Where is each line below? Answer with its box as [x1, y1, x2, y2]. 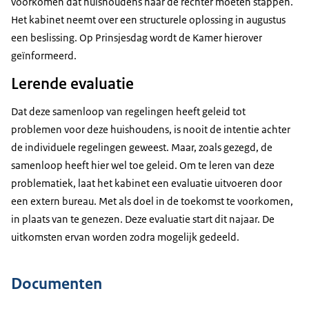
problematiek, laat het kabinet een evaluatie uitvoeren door [11, 177, 282, 190]
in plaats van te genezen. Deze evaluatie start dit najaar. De [11, 212, 275, 226]
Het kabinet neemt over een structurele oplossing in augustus [11, 13, 286, 27]
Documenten [11, 272, 102, 294]
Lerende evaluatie [11, 73, 134, 94]
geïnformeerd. [11, 49, 77, 63]
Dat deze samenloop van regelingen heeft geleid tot [11, 105, 246, 119]
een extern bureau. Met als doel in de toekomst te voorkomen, [11, 195, 293, 208]
